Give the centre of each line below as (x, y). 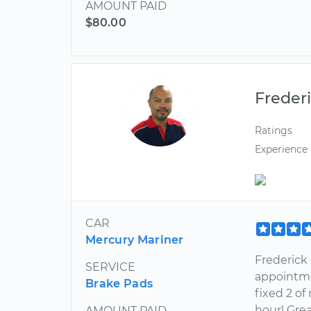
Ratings (274, 130)
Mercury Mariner (135, 240)
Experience (281, 149)
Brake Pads (119, 284)
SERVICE (110, 267)
